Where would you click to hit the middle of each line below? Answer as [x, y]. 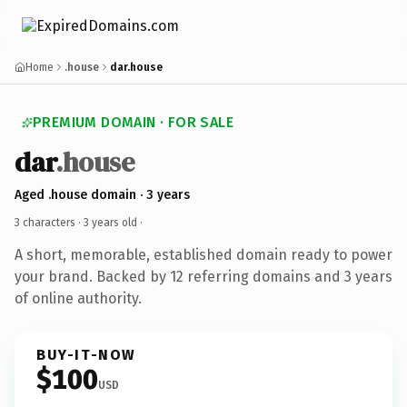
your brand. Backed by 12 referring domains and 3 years [203, 276]
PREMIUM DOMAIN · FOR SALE [133, 122]
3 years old [110, 222]
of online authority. [78, 298]
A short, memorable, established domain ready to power [203, 254]
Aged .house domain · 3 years [102, 194]
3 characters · [49, 222]
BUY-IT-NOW [86, 354]
